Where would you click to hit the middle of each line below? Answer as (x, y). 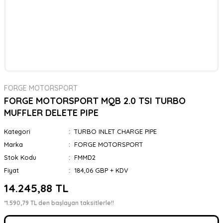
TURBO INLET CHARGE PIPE (115, 131)
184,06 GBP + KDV (101, 170)
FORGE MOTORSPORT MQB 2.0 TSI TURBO (95, 101)
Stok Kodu (20, 157)
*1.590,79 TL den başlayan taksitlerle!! (59, 203)
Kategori (17, 131)
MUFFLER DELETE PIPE (51, 113)
